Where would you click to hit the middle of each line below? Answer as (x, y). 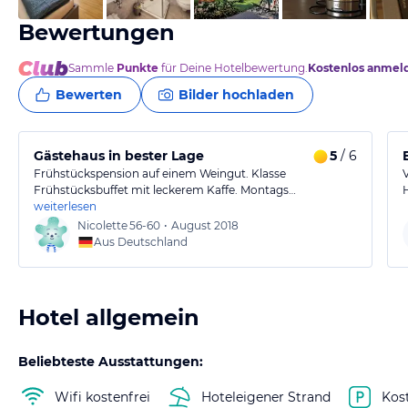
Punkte (138, 68)
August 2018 (205, 225)
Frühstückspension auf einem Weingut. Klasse (160, 173)
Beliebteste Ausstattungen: (111, 362)
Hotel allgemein (109, 317)
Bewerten (89, 95)
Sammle (92, 68)
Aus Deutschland (141, 242)
